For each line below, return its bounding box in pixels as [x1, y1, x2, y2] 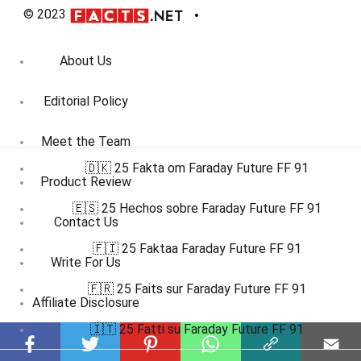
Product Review [40, 174, 131, 190]
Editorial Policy [44, 93, 128, 110]
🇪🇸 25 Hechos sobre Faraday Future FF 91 [72, 201, 322, 216]
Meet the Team [41, 134, 131, 150]
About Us [60, 53, 112, 69]
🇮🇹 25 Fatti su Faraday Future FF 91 [89, 322, 304, 337]
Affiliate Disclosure [32, 295, 139, 311]
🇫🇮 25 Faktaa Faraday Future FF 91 [92, 241, 301, 256]
